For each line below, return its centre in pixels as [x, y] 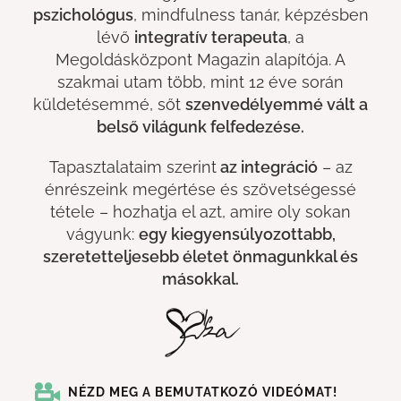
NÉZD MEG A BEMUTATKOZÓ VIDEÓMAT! [203, 392]
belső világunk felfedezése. [200, 126]
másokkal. [200, 278]
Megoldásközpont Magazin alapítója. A [200, 59]
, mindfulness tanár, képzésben [251, 14]
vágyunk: [102, 234]
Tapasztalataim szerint [132, 166]
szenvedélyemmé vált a [277, 104]
